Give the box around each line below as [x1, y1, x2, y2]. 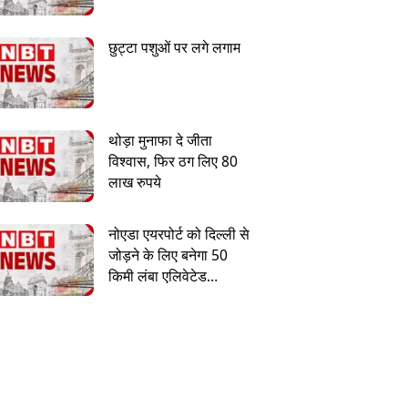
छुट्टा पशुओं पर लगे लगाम [107, 36, 240, 57]
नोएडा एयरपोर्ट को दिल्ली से [107, 224, 250, 245]
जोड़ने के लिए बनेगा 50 [107, 245, 228, 266]
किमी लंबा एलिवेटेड [107, 266, 207, 287]
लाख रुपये [107, 172, 161, 193]
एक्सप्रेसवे [107, 287, 163, 308]
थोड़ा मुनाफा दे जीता [107, 130, 212, 151]
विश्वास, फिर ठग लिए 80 [107, 151, 238, 172]
